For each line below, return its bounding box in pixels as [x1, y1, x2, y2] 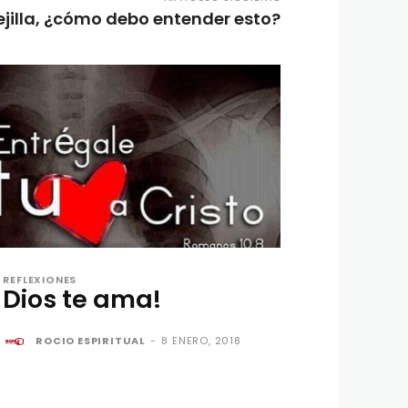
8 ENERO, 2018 [161, 332, 241, 348]
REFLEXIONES [3, 271, 77, 287]
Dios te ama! [3, 281, 162, 316]
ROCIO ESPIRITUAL [36, 332, 146, 348]
